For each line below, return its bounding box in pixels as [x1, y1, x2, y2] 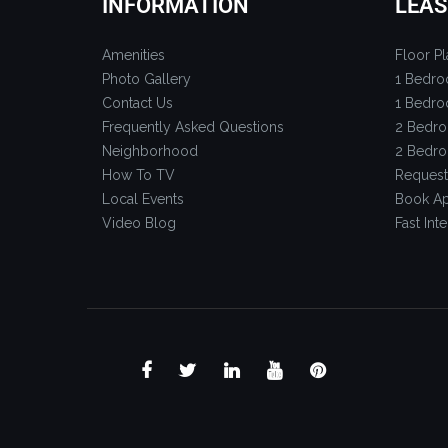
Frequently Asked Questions [102, 118, 284, 135]
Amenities [102, 46, 165, 63]
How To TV [102, 166, 175, 183]
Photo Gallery [102, 70, 191, 87]
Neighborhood [102, 142, 198, 159]
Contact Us [102, 94, 173, 111]
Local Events [102, 190, 184, 207]
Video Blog [102, 214, 176, 231]
